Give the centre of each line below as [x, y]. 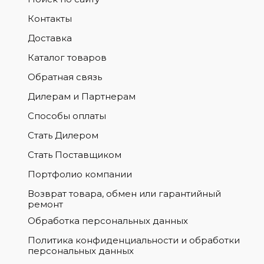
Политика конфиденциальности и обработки [133, 240]
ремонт [45, 204]
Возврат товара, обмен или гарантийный [124, 194]
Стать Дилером [63, 135]
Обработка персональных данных [108, 221]
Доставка [49, 38]
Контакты [49, 19]
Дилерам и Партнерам [81, 96]
